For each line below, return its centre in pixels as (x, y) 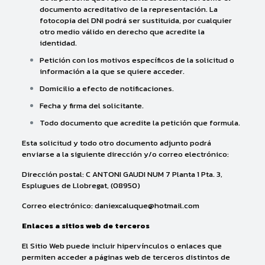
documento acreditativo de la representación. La (128, 9)
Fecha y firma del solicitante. (91, 106)
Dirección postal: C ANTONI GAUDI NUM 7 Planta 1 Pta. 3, (122, 174)
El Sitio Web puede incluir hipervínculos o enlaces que (122, 246)
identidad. (58, 43)
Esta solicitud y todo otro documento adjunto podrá (116, 143)
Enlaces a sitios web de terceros (85, 226)
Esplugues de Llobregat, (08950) (81, 185)
